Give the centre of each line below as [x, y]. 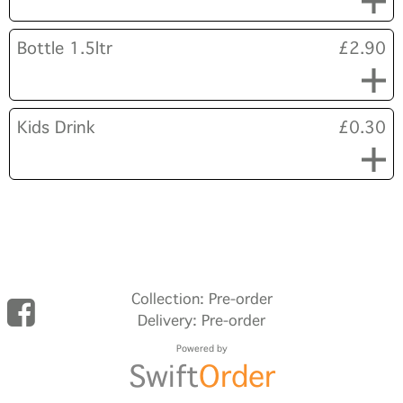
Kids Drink [56, 128]
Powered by [201, 349]
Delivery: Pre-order [201, 321]
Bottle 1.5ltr [65, 49]
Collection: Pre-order [201, 299]
